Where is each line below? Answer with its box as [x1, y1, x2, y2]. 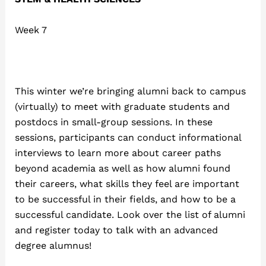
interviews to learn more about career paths [14, 147, 221, 159]
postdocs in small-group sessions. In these [14, 116, 213, 128]
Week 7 [14, 24, 47, 36]
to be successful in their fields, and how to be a [14, 193, 236, 205]
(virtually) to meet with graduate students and [14, 100, 230, 112]
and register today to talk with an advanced [14, 224, 218, 236]
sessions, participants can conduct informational [14, 131, 241, 143]
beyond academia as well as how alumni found [14, 162, 230, 174]
